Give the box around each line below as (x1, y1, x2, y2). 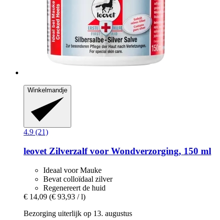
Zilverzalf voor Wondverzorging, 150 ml (47, 146, 211, 157)
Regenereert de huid (43, 183, 106, 192)
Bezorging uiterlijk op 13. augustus (24, 209, 132, 218)
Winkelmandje (27, 86, 67, 94)
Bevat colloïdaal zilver (43, 174, 112, 183)
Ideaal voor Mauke (43, 165, 102, 174)
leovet (24, 146, 47, 157)
